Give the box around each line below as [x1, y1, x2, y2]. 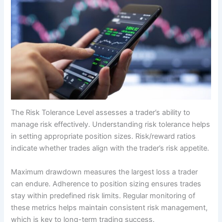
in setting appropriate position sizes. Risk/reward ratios [11, 132, 196, 141]
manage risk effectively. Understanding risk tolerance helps [11, 120, 211, 129]
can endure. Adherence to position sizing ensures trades [11, 179, 202, 188]
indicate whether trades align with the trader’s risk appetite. [11, 144, 210, 153]
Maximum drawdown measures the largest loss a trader [11, 167, 198, 176]
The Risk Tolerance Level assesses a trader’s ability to [11, 108, 191, 117]
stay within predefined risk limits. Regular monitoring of [11, 191, 196, 200]
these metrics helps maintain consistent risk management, [11, 203, 208, 212]
